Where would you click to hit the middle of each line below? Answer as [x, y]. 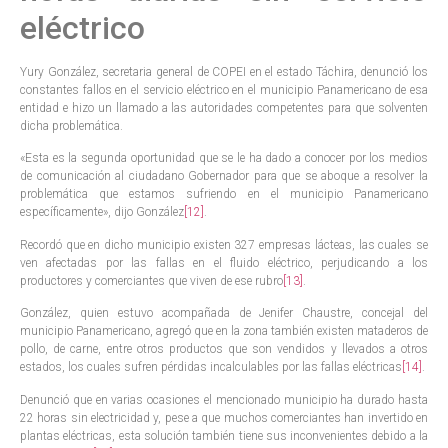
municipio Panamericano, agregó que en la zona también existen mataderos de [224, 331]
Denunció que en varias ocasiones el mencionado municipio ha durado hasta [224, 399]
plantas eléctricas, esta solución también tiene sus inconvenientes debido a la [224, 435]
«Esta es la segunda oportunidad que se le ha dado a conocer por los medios [224, 158]
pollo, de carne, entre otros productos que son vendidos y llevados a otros [224, 349]
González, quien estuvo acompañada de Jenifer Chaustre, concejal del [224, 313]
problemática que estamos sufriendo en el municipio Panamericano [224, 194]
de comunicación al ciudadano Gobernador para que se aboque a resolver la [224, 176]
